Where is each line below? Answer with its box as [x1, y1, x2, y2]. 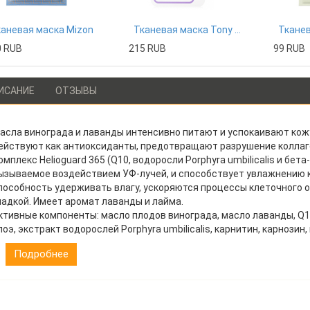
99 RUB [273, 43, 306, 54]
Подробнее [13, 248, 69, 260]
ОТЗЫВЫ [55, 85, 97, 96]
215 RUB [129, 43, 167, 54]
